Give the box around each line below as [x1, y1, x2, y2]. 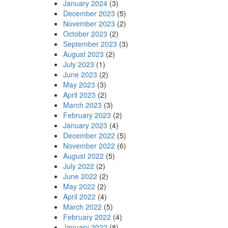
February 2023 [63, 109, 111, 120]
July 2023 [63, 59, 94, 69]
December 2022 [63, 130, 115, 140]
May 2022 [63, 181, 95, 191]
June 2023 [63, 69, 97, 79]
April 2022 [63, 191, 96, 202]
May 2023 [63, 79, 95, 90]
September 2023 [63, 38, 117, 49]
